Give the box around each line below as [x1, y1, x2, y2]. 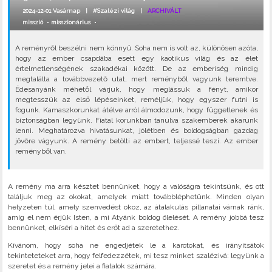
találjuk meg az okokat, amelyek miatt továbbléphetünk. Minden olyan [8, 192, 264, 202]
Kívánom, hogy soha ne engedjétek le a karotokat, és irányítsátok [8, 241, 264, 250]
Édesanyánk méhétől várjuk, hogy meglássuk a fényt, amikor [15, 85, 258, 94]
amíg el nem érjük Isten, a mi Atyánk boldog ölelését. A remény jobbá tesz [8, 213, 264, 222]
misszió [22, 19, 44, 26]
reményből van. [15, 147, 67, 156]
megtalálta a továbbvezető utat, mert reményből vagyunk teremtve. [15, 75, 258, 84]
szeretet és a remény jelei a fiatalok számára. [8, 262, 157, 271]
